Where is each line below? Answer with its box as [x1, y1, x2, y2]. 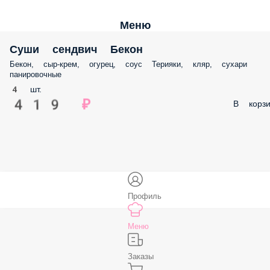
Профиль [128, 192, 162, 201]
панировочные [10, 70, 61, 79]
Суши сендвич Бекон [10, 43, 143, 55]
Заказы [128, 252, 154, 261]
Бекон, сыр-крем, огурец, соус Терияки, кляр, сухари [10, 60, 247, 69]
